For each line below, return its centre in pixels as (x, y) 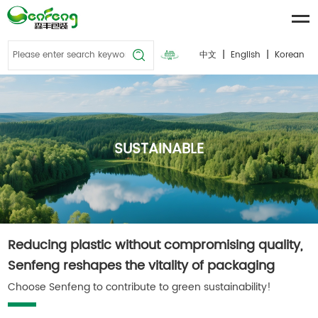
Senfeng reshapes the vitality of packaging (142, 266)
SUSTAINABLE (159, 149)
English (245, 55)
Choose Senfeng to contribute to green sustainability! (140, 287)
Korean (289, 55)
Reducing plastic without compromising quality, (155, 246)
